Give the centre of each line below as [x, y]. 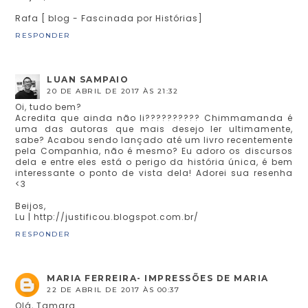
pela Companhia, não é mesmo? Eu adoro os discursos [154, 151]
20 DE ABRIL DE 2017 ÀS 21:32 [113, 91]
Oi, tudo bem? [49, 107]
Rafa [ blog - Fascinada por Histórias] [109, 19]
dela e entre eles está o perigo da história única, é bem [154, 162]
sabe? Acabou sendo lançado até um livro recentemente [154, 140]
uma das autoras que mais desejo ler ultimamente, [154, 129]
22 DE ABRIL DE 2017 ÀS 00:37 [113, 290]
